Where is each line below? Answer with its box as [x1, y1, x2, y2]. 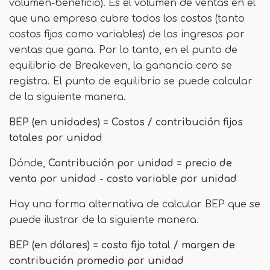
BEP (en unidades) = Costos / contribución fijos [9, 117, 243, 128]
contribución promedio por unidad [9, 256, 184, 266]
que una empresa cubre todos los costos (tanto [9, 13, 245, 24]
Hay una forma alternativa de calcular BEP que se [9, 199, 260, 210]
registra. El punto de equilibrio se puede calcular [9, 76, 253, 87]
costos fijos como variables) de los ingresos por [9, 29, 245, 40]
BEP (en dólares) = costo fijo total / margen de [9, 240, 235, 251]
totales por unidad [9, 133, 102, 143]
